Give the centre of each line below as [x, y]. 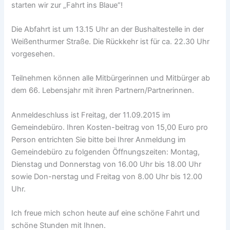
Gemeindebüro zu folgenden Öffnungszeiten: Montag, [106, 152]
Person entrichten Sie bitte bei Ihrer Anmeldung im [99, 139]
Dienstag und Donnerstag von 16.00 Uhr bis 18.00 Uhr [107, 164]
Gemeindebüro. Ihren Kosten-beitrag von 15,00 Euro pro [110, 127]
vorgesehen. [33, 54]
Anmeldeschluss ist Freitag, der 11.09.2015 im [91, 115]
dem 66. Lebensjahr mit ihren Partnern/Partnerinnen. [103, 91]
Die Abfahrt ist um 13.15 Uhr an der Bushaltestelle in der [108, 29]
